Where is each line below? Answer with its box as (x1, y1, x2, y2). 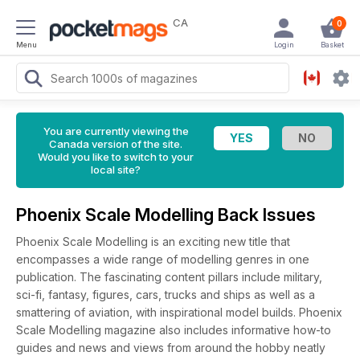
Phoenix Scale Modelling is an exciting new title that (16, 235, 290, 248)
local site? (91, 163, 141, 176)
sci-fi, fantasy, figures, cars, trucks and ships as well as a (16, 288, 315, 301)
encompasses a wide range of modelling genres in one (16, 252, 309, 266)
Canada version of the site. (49, 137, 182, 150)
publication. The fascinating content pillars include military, (16, 270, 322, 284)
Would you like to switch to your (38, 150, 194, 163)
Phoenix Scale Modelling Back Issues (16, 204, 320, 225)
